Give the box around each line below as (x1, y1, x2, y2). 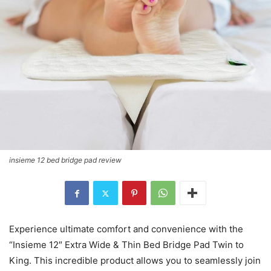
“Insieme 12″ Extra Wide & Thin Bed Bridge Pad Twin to (9, 239, 244, 251)
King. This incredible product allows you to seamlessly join (9, 255, 261, 267)
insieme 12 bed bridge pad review (9, 155, 122, 165)
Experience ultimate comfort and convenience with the (9, 223, 243, 235)
